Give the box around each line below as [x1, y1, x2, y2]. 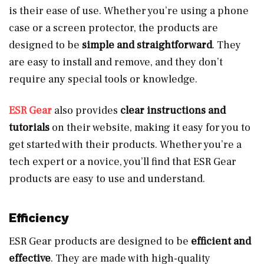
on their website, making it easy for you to [49, 120, 250, 134]
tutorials [9, 120, 49, 134]
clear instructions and [120, 103, 226, 117]
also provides [52, 103, 120, 117]
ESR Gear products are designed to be [9, 234, 191, 248]
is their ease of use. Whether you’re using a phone [9, 4, 249, 18]
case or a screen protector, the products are [9, 21, 218, 35]
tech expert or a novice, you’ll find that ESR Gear [9, 154, 236, 169]
